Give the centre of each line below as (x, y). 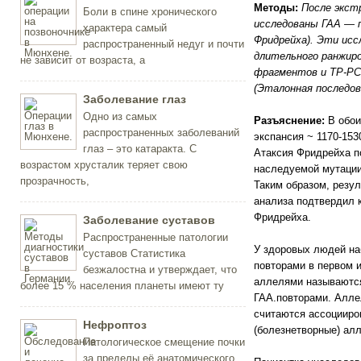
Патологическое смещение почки (164, 342)
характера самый (124, 28)
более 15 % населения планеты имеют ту (122, 286)
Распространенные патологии (155, 237)
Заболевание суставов (149, 220)
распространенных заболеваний (161, 133)
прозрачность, (54, 181)
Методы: (276, 8)
